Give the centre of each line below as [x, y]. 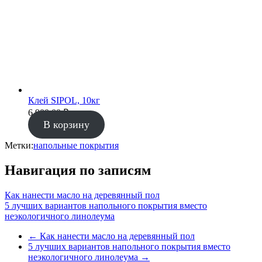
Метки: [19, 146]
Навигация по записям [78, 170]
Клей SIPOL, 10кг [64, 101]
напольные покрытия [76, 146]
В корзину [66, 125]
